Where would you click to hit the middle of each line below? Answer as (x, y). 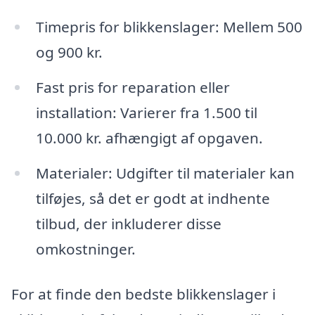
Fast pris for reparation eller (133, 88)
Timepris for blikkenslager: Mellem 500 (169, 27)
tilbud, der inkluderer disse (128, 224)
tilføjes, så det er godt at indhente (153, 199)
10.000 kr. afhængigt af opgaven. (149, 138)
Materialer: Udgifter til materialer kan (165, 173)
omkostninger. (85, 249)
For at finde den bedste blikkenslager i (143, 294)
